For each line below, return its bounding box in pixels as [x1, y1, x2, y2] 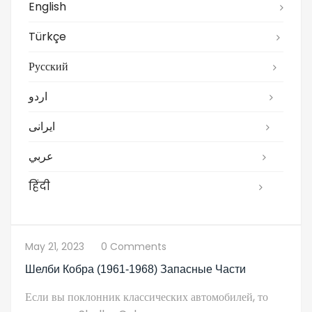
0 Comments [101, 239, 166, 253]
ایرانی [29, 118, 55, 134]
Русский [29, 58, 68, 75]
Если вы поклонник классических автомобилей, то [25, 288, 268, 305]
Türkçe [29, 28, 66, 45]
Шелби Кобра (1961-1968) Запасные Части [25, 263, 246, 275]
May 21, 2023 [25, 239, 84, 253]
